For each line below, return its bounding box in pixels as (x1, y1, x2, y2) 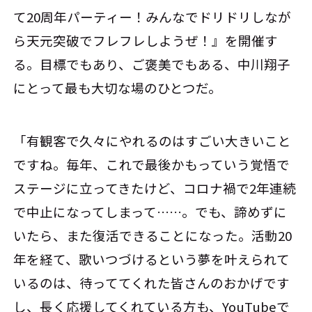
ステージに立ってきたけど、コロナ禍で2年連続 (13, 179, 297, 198)
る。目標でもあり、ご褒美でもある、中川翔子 (13, 55, 291, 74)
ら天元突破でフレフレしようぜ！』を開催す (13, 31, 279, 50)
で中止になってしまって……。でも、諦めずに (13, 203, 288, 221)
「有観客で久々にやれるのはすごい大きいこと (13, 132, 292, 150)
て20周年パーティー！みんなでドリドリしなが (13, 8, 292, 26)
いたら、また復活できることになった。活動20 (13, 226, 292, 245)
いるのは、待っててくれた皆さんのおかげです (13, 274, 290, 292)
